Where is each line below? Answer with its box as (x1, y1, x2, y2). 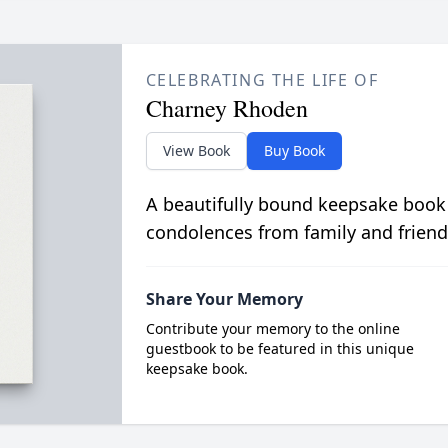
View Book (162, 140, 230, 160)
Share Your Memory (145, 287, 303, 310)
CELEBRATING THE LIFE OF (145, 68, 379, 91)
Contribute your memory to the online (145, 318, 400, 338)
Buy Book (263, 140, 325, 160)
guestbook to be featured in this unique (145, 338, 414, 358)
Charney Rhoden (145, 91, 308, 124)
